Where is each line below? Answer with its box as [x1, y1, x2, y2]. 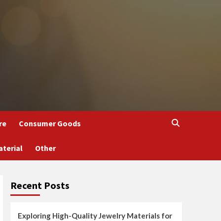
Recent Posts [10, 179, 70, 191]
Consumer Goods [18, 118, 81, 128]
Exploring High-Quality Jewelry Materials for [17, 211, 172, 220]
